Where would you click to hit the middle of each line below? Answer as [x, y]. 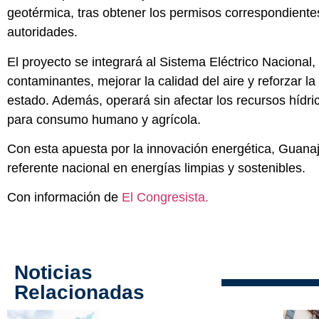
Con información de [64, 198]
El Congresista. [165, 198]
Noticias [53, 273]
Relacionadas [79, 293]
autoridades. [42, 32]
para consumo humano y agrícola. [104, 119]
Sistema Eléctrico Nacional [236, 62]
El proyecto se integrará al [83, 62]
